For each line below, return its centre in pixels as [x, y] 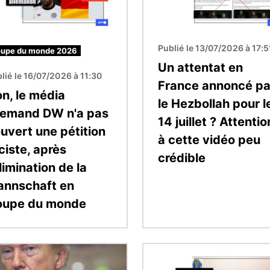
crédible [182, 158]
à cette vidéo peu [209, 140]
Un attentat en [200, 67]
